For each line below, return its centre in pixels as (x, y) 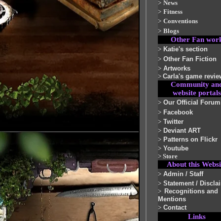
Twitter (173, 122)
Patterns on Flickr (190, 139)
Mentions (172, 199)
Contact (175, 207)
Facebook (178, 112)
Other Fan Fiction (190, 59)
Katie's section (185, 49)
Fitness (173, 12)
